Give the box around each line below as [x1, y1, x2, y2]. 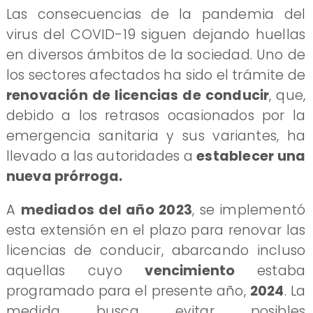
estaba [256, 261, 306, 280]
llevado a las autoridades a [6, 146, 197, 166]
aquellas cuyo [6, 261, 145, 280]
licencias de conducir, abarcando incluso [6, 240, 306, 260]
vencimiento [145, 261, 257, 280]
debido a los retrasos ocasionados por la [6, 105, 306, 125]
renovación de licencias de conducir [6, 85, 270, 105]
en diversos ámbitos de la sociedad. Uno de [6, 45, 306, 64]
